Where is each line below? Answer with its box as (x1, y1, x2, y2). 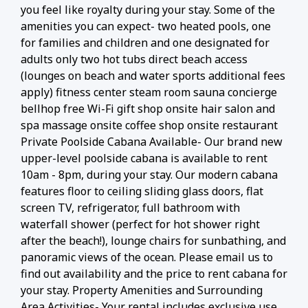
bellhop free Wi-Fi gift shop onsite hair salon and (21, 100, 275, 116)
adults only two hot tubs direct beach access (21, 51, 247, 67)
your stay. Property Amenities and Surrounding (21, 282, 263, 298)
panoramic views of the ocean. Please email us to (21, 249, 273, 265)
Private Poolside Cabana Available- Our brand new (21, 133, 283, 149)
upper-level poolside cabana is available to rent (21, 150, 267, 166)
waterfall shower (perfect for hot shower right (21, 216, 260, 232)
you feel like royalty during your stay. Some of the (21, 1, 275, 17)
